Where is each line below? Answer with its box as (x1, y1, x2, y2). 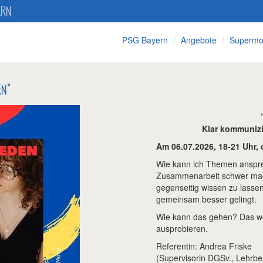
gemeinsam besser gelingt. (156, 193, 257, 205)
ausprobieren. (156, 222, 208, 234)
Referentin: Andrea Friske (156, 240, 252, 252)
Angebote (181, 34, 217, 46)
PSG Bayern (122, 34, 168, 46)
